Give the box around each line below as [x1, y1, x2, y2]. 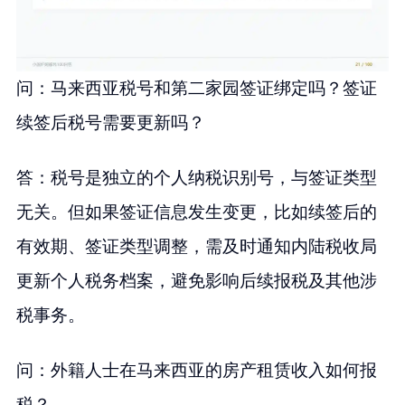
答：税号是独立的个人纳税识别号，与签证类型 [15, 167, 377, 187]
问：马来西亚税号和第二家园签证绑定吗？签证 [15, 78, 377, 98]
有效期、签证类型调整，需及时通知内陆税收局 [15, 236, 377, 256]
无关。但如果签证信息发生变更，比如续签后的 [15, 202, 377, 221]
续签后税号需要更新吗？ [15, 112, 205, 132]
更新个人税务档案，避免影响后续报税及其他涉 [15, 270, 377, 290]
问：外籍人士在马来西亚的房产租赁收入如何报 [15, 360, 377, 380]
